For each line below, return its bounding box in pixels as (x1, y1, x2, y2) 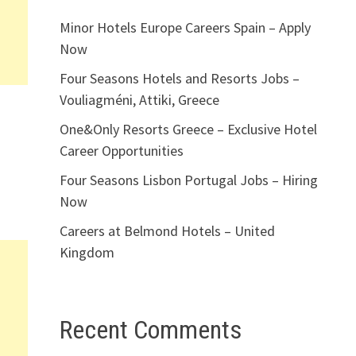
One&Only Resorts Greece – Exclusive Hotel (59, 119, 317, 138)
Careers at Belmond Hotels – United (59, 221, 275, 240)
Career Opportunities (59, 141, 184, 160)
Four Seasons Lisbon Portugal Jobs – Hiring (59, 170, 318, 189)
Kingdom (59, 242, 114, 261)
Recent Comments (59, 314, 242, 345)
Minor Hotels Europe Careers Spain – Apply (59, 17, 311, 37)
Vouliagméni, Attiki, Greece (59, 90, 219, 109)
